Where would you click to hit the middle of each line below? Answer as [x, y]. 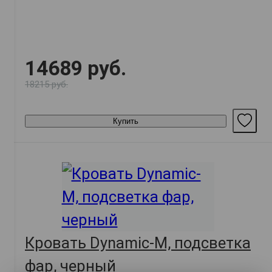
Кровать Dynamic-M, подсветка [138, 243]
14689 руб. [76, 69]
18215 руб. [46, 85]
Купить [126, 121]
